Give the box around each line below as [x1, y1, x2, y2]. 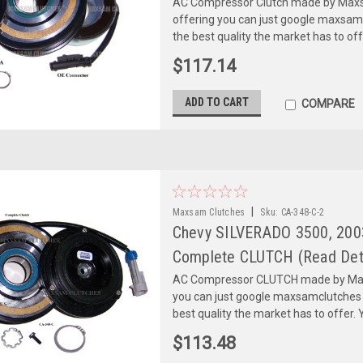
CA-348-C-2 [280, 206, 325, 218]
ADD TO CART [184, 95, 249, 109]
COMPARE [301, 96, 355, 110]
